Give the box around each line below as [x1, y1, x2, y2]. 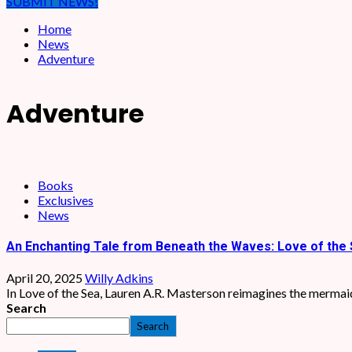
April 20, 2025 [6, 270, 85, 286]
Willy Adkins [85, 270, 153, 286]
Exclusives [38, 192, 93, 207]
